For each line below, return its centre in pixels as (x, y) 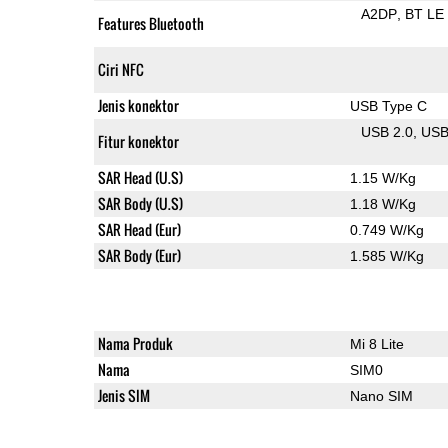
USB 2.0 (387, 131)
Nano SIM (381, 395)
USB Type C (388, 105)
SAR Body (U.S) (140, 203)
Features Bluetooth (150, 23)
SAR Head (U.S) (140, 177)
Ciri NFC (120, 69)
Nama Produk (135, 343)
